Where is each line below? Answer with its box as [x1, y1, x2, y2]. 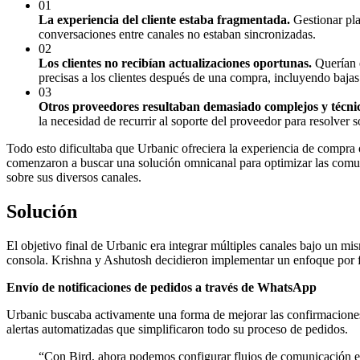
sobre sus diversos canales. [6, 170, 141, 184]
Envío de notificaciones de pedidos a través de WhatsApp [6, 280, 317, 294]
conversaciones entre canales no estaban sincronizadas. [39, 27, 316, 41]
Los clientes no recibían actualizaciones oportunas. [39, 55, 312, 70]
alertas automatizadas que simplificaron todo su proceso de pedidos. [6, 321, 348, 336]
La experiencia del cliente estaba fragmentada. [39, 12, 290, 27]
